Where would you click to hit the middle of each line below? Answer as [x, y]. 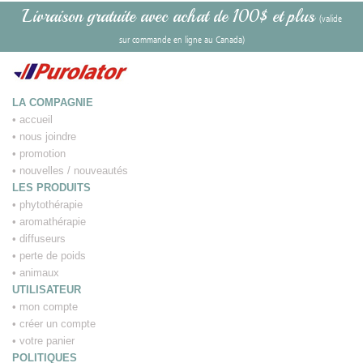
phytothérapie [51, 205]
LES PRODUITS [51, 188]
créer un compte [58, 324]
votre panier [47, 341]
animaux [39, 273]
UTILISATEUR [47, 290]
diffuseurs [43, 239]
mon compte [49, 307]
